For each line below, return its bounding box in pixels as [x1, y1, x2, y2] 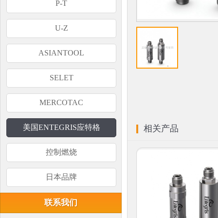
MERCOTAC [39, 98, 83, 107]
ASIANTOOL [38, 49, 84, 57]
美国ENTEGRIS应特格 [22, 123, 100, 131]
